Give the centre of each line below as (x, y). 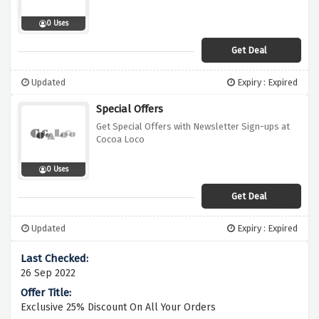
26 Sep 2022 (48, 273)
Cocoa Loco (120, 140)
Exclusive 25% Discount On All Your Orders (118, 308)
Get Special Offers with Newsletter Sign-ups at (193, 127)
